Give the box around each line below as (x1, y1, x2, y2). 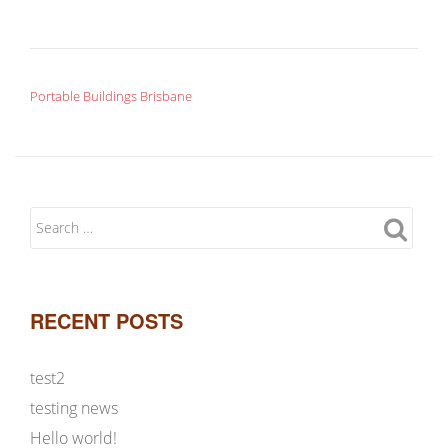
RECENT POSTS (30, 306, 183, 335)
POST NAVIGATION (29, 63, 187, 87)
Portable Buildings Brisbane (30, 87, 192, 105)
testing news (30, 397, 118, 419)
